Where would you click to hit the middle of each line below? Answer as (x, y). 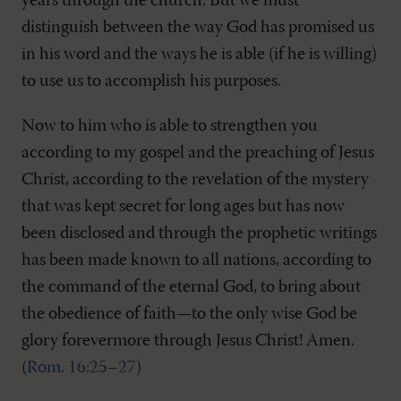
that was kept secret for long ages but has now (183, 207)
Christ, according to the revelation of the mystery (195, 180)
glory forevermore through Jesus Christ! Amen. (188, 341)
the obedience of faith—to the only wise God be (189, 314)
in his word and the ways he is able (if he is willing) (199, 55)
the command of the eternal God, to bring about (191, 287)
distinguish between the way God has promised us (198, 28)
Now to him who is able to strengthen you (170, 126)
